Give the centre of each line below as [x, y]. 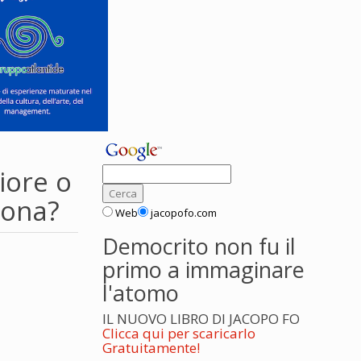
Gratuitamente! [151, 348]
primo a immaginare [203, 270]
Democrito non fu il [199, 246]
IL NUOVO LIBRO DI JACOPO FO [201, 319]
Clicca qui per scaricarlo [179, 333]
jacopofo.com [184, 213]
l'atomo [141, 293]
